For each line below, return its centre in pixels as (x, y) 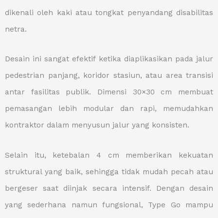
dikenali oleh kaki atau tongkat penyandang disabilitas (109, 13)
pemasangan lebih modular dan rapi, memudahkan (109, 109)
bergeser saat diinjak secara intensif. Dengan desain (109, 188)
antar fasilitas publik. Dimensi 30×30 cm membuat (109, 92)
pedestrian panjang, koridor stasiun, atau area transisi (109, 76)
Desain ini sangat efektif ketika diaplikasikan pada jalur (109, 59)
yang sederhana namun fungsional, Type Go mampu (109, 205)
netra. (16, 29)
